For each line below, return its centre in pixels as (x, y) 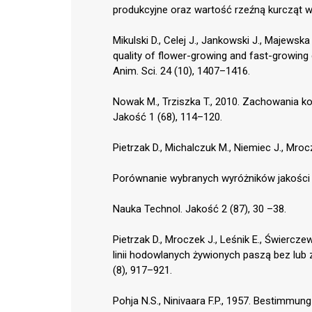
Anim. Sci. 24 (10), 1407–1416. (181, 71)
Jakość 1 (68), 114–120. (167, 117)
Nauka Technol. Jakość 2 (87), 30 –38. (200, 209)
